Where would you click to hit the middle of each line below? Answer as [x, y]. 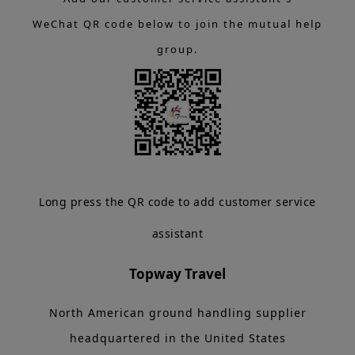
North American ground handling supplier [177, 313]
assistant [177, 234]
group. [177, 50]
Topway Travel [177, 274]
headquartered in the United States [177, 338]
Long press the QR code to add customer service [177, 202]
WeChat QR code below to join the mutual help [177, 24]
